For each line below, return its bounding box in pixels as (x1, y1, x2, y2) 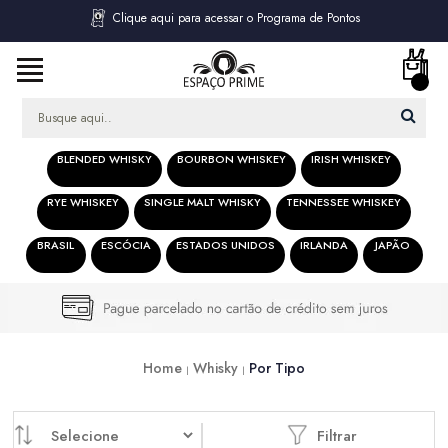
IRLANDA (299, 237, 348, 253)
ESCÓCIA (100, 237, 151, 253)
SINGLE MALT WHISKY (144, 194, 261, 210)
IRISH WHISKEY (311, 151, 391, 167)
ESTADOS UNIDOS (175, 237, 275, 253)
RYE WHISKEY (47, 194, 119, 210)
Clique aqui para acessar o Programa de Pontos (113, 9, 360, 27)
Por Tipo (249, 358, 305, 379)
